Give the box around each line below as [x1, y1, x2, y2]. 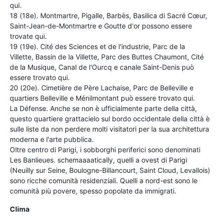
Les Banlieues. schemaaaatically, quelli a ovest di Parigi [10, 155, 187, 164]
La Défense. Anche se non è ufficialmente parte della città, [10, 104, 197, 112]
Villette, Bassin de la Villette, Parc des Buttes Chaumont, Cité [10, 52, 204, 61]
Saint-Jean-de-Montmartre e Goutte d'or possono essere [10, 21, 192, 30]
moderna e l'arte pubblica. [10, 135, 94, 143]
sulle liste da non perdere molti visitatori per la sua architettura [10, 124, 209, 133]
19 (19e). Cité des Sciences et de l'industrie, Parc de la [10, 42, 185, 51]
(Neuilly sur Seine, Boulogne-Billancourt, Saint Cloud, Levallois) [10, 165, 210, 174]
